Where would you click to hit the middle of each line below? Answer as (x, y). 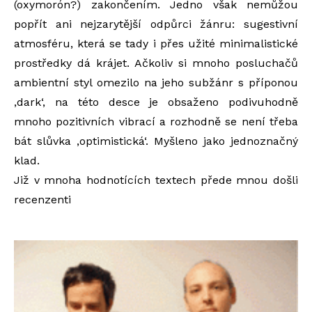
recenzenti (42, 200)
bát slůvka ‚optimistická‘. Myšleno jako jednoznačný (156, 141)
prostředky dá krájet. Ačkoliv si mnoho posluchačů (156, 63)
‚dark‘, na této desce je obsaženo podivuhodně (156, 102)
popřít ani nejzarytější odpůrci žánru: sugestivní (156, 24)
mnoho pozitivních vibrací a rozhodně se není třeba (156, 122)
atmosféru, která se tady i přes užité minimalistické (156, 44)
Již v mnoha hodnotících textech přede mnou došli (156, 180)
